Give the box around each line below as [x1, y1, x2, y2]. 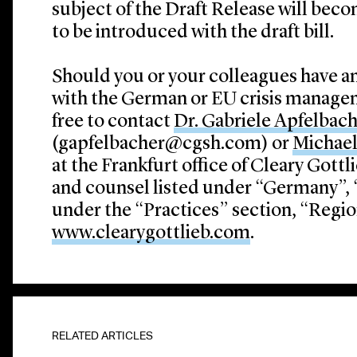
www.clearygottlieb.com [52, 224, 251, 243]
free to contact [52, 112, 175, 131]
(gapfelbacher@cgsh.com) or [52, 135, 293, 154]
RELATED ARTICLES [52, 329, 154, 342]
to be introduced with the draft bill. [52, 23, 335, 42]
